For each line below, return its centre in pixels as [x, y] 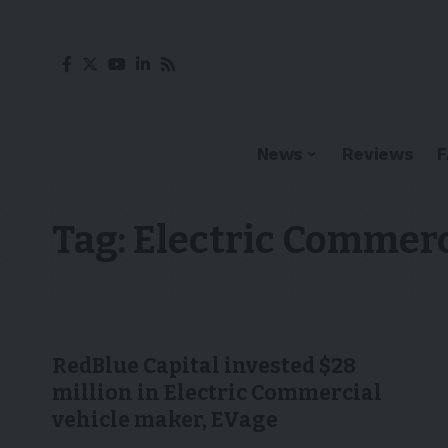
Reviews [377, 153]
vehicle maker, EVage [165, 420]
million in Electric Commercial [217, 393]
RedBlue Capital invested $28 [204, 366]
